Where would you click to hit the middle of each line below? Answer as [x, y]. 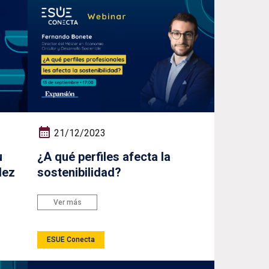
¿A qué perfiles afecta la [104, 157]
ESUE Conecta [71, 240]
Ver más [67, 202]
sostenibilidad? [80, 173]
